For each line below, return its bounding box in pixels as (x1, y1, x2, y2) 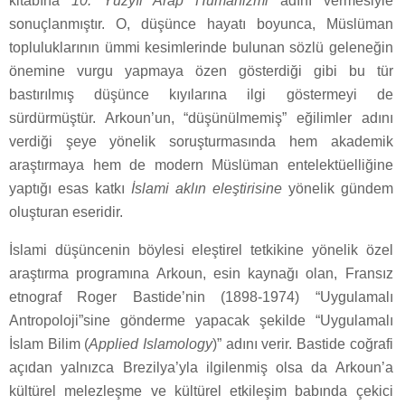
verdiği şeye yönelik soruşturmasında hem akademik (9, 134, 393, 150)
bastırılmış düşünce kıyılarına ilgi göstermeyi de (9, 87, 393, 103)
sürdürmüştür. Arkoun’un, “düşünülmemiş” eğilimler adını (9, 110, 393, 127)
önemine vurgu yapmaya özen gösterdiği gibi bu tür (9, 63, 393, 80)
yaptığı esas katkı (9, 181, 125, 197)
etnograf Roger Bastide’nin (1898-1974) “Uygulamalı (9, 289, 393, 306)
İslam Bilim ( (9, 336, 89, 353)
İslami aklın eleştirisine (124, 181, 282, 197)
